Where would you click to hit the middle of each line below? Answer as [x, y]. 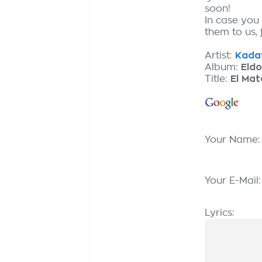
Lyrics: [220, 213]
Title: [218, 79]
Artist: [220, 56]
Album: [223, 67]
